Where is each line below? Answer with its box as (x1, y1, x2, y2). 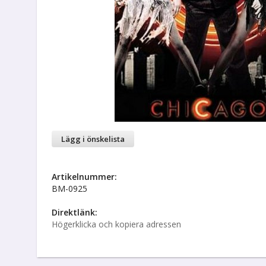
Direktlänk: (52, 207, 97, 218)
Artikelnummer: (52, 171, 117, 182)
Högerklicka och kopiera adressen (52, 218, 181, 230)
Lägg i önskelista (61, 134, 125, 144)
